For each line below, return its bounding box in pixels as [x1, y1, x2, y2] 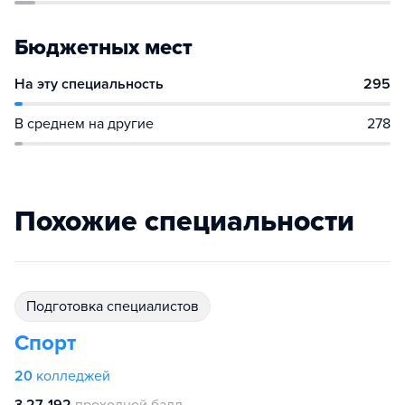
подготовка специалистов [36, 297, 199, 316]
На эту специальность [14, 75, 164, 93]
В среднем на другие [14, 115, 154, 133]
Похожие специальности [14, 204, 354, 239]
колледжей [36, 367, 110, 385]
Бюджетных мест [14, 34, 193, 61]
